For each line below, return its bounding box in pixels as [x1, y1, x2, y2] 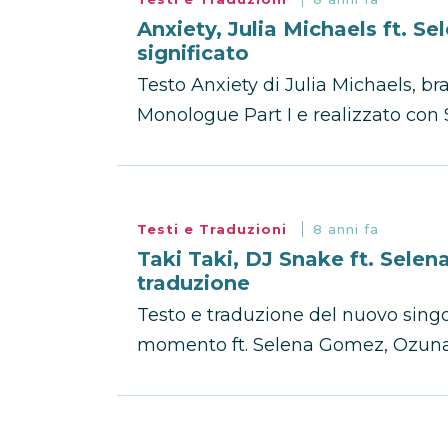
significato [137, 41, 249, 65]
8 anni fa [313, 221, 379, 237]
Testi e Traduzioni [137, 221, 292, 237]
